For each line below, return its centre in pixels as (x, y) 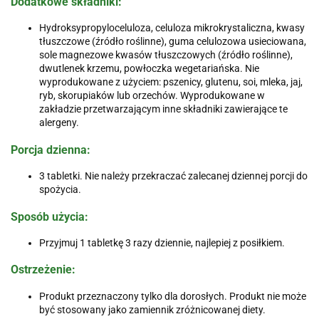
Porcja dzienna (49, 150)
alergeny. (59, 123)
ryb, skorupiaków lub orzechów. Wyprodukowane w (152, 96)
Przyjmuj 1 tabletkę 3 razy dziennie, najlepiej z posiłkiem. (162, 242)
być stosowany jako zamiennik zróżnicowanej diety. (152, 309)
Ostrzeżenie (41, 270)
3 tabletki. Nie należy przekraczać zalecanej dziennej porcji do (173, 176)
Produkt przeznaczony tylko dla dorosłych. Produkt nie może (173, 296)
